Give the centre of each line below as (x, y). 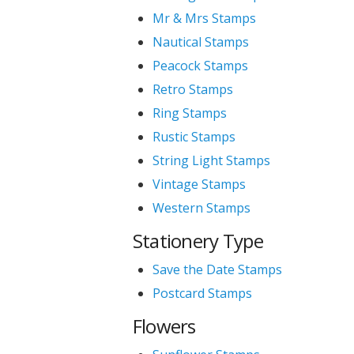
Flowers (164, 326)
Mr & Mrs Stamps (204, 18)
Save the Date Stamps (217, 269)
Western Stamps (201, 208)
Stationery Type (198, 241)
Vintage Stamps (199, 184)
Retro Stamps (192, 89)
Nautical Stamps (200, 42)
